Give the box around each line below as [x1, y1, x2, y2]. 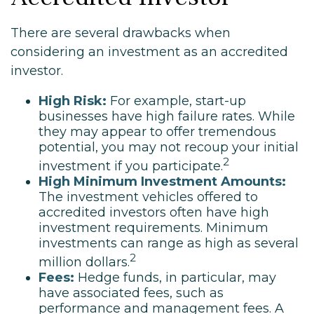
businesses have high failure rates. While [39, 109, 295, 124]
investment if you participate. [39, 158, 223, 174]
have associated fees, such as [39, 285, 224, 301]
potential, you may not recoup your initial [39, 139, 299, 155]
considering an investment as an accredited [11, 44, 288, 60]
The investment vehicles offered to [39, 189, 258, 205]
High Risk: [39, 93, 107, 109]
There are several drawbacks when [11, 25, 231, 41]
